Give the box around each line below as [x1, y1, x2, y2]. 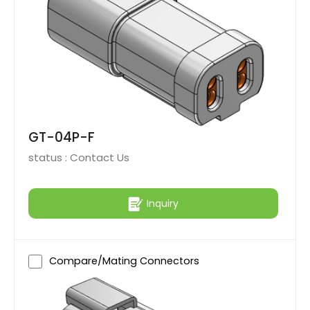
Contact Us [70, 150, 129, 165]
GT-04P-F [28, 128, 95, 147]
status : [28, 150, 70, 165]
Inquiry [147, 196, 179, 210]
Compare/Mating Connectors [49, 254, 199, 268]
